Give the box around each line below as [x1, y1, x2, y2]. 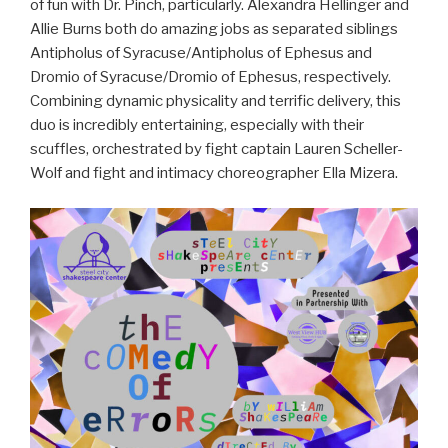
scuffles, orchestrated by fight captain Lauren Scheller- [30, 140, 403, 159]
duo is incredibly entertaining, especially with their [30, 116, 364, 135]
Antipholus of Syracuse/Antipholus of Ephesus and [30, 44, 372, 63]
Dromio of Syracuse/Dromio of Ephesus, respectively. [30, 68, 391, 87]
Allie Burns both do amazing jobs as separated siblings [30, 20, 398, 39]
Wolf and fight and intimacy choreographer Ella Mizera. [30, 164, 398, 183]
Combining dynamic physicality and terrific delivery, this [30, 92, 401, 111]
